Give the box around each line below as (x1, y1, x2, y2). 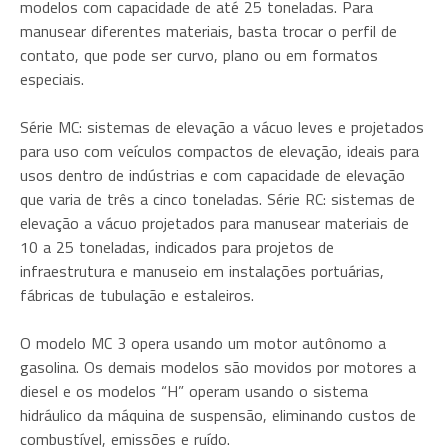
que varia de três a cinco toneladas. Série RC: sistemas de (20, 187, 415, 211)
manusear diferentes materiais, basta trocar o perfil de (20, 19, 397, 43)
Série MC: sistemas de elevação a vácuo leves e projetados (20, 115, 424, 139)
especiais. (20, 67, 84, 91)
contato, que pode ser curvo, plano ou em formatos (20, 43, 378, 67)
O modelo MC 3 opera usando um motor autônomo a (20, 331, 386, 355)
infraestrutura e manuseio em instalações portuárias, (20, 259, 384, 283)
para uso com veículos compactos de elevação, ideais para (20, 139, 419, 163)
